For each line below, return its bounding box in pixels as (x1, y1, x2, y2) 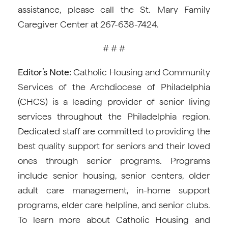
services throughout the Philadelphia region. (18, 111, 210, 122)
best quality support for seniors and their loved (18, 140, 210, 152)
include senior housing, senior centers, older (18, 170, 210, 181)
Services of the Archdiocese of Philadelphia (18, 81, 210, 93)
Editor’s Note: (18, 67, 72, 78)
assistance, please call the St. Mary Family (18, 4, 210, 15)
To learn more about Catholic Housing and (18, 214, 210, 225)
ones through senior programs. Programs (18, 155, 210, 166)
